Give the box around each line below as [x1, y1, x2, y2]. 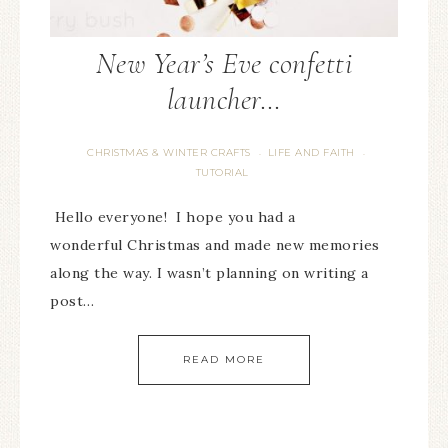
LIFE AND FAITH [267, 146, 355, 159]
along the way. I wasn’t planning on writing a [50, 264, 369, 282]
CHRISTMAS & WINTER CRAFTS [87, 146, 251, 159]
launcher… [166, 81, 282, 118]
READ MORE [183, 353, 265, 366]
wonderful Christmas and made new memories [50, 236, 380, 254]
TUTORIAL [195, 166, 249, 179]
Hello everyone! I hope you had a [50, 208, 295, 226]
